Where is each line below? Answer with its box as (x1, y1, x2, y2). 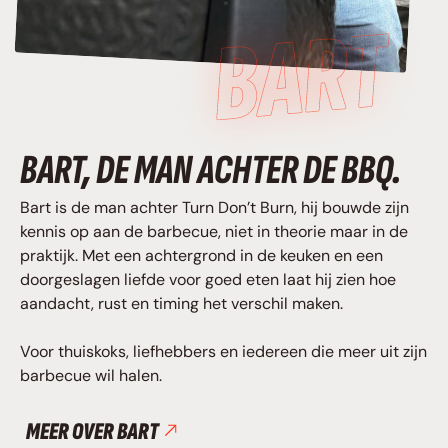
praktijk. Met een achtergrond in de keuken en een (20, 245, 383, 267)
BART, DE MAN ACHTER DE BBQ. (20, 146, 401, 196)
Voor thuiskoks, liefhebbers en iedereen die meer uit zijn (20, 341, 427, 363)
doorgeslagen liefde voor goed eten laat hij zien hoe (20, 269, 396, 291)
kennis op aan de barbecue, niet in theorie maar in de (20, 221, 408, 243)
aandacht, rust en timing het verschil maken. (20, 293, 343, 315)
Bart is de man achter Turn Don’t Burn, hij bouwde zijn (20, 197, 409, 219)
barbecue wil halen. (20, 365, 162, 387)
